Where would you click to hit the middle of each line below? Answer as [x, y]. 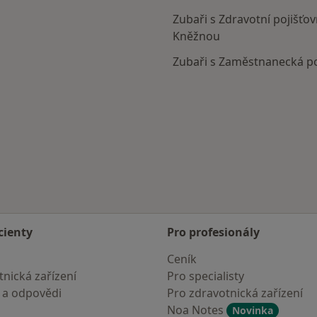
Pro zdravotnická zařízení [235, 293]
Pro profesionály [213, 232]
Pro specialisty [206, 276]
